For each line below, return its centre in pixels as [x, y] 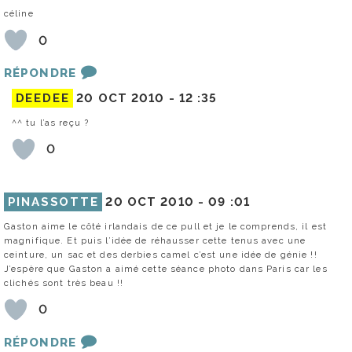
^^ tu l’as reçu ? [51, 122]
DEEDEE [42, 98]
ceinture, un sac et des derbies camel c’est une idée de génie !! [161, 254]
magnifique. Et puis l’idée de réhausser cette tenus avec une [155, 240]
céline [19, 14]
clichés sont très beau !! [64, 282]
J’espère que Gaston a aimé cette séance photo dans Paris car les [166, 268]
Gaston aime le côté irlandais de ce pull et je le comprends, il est [166, 226]
